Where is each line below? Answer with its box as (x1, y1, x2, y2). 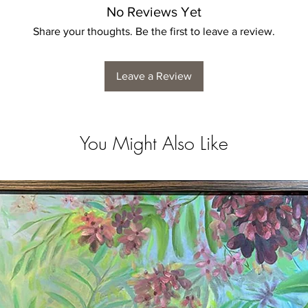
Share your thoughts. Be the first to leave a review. (33, 25, 275, 38)
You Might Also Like (80, 131, 228, 156)
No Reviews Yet (107, 4, 201, 20)
